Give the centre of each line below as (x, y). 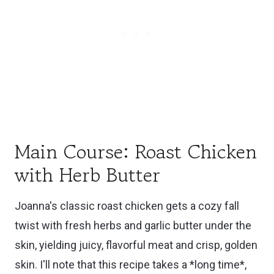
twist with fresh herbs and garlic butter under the (133, 225)
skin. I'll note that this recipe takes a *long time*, (131, 264)
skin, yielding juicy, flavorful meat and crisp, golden (136, 245)
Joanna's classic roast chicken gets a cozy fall (127, 206)
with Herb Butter (87, 175)
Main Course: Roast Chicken (136, 151)
